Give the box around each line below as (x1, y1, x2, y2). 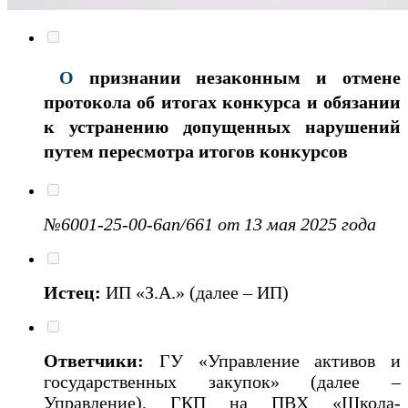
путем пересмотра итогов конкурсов (44, 140, 348, 161)
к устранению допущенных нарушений (44, 116, 401, 137)
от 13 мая (218, 213, 301, 234)
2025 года (301, 213, 376, 234)
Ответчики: (44, 350, 159, 371)
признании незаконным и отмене (73, 66, 402, 87)
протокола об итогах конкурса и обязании (44, 91, 401, 112)
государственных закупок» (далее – (44, 371, 401, 392)
